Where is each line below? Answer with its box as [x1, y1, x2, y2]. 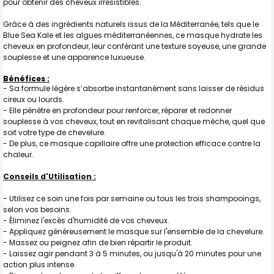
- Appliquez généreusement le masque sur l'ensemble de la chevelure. [3, 226, 264, 237]
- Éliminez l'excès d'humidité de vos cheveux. [3, 215, 169, 226]
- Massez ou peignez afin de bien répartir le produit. [3, 237, 193, 248]
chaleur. [3, 149, 34, 160]
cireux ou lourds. [3, 94, 64, 105]
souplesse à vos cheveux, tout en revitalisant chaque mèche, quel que [3, 116, 265, 127]
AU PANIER [28, 35, 75, 46]
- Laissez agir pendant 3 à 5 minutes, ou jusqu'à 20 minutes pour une [3, 248, 261, 259]
